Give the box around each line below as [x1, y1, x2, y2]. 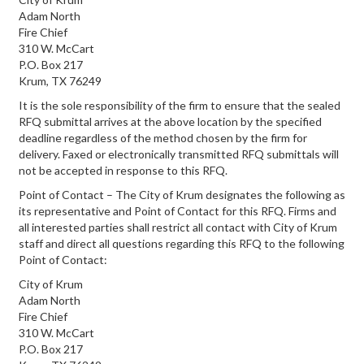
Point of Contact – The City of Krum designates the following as [19, 188, 345, 201]
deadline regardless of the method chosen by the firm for [19, 131, 307, 145]
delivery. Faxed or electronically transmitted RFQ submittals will [19, 147, 339, 161]
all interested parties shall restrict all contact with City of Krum [19, 220, 337, 234]
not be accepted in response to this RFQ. [19, 163, 227, 177]
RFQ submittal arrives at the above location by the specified [19, 115, 322, 128]
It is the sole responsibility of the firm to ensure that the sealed [19, 98, 340, 112]
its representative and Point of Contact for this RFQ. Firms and [19, 204, 336, 218]
